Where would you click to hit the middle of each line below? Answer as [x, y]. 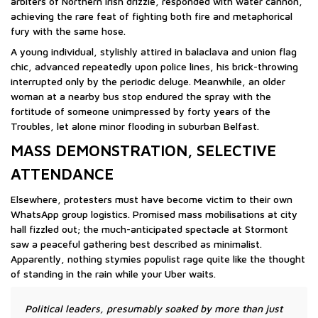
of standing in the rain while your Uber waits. [113, 273]
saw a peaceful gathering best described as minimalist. [136, 243]
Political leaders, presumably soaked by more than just [154, 308]
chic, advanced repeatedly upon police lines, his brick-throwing [154, 66]
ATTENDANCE [62, 174]
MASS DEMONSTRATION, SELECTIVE [143, 150]
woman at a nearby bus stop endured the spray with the [141, 96]
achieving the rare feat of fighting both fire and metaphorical [152, 16]
